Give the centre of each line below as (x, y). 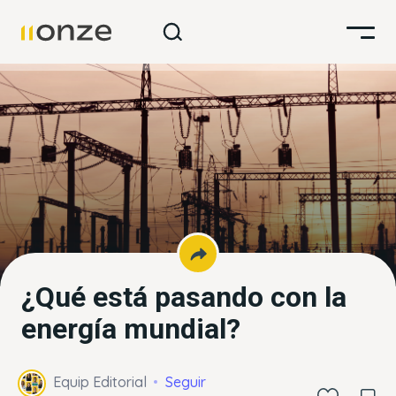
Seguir (186, 382)
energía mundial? (131, 329)
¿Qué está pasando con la (184, 297)
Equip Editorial (100, 382)
